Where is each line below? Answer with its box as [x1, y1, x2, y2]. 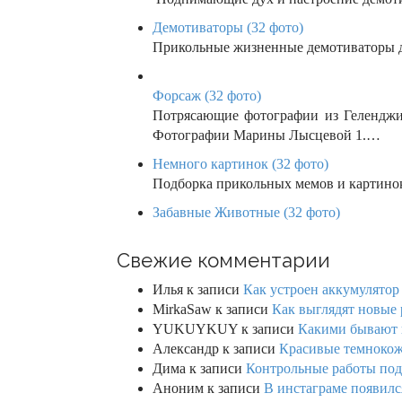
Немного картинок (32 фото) [153, 156, 328, 172]
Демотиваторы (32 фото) [153, 20, 303, 36]
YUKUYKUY [153, 321, 238, 337]
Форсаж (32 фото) [153, 88, 261, 104]
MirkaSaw [153, 301, 212, 318]
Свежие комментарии [117, 249, 330, 273]
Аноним [153, 380, 204, 397]
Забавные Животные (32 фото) [153, 205, 340, 221]
